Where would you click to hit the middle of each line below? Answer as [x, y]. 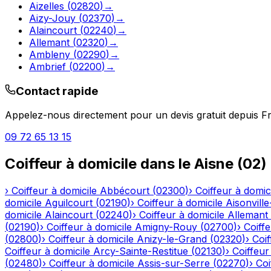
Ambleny [50, 54]
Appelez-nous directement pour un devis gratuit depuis [133, 115]
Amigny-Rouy [166, 227]
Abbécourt [125, 191]
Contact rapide [57, 91]
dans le [165, 164]
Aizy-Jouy [52, 18]
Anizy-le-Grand [172, 239]
